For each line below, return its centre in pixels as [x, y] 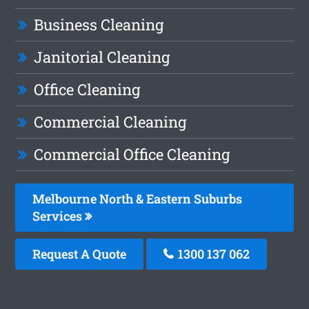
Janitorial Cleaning [102, 57]
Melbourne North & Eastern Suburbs [138, 198]
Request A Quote [80, 253]
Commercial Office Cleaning [132, 154]
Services [59, 216]
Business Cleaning [99, 24]
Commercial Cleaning [110, 121]
